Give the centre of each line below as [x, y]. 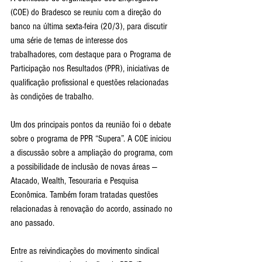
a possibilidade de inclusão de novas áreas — [85, 167]
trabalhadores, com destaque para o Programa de [92, 55]
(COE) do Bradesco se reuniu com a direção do [87, 13]
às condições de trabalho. [52, 97]
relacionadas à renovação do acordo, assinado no [93, 209]
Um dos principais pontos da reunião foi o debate [92, 125]
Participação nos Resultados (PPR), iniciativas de [91, 69]
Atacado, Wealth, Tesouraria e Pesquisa [76, 181]
